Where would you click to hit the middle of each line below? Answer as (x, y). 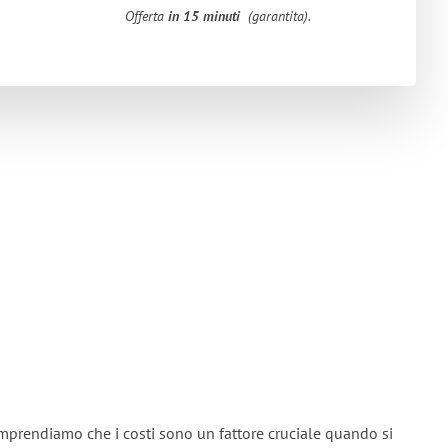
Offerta (147, 16)
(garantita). (276, 16)
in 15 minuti (204, 16)
